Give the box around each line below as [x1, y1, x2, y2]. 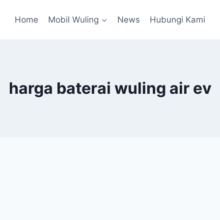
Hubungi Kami [150, 14, 206, 25]
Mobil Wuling [48, 14, 99, 25]
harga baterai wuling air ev [8, 79, 212, 98]
